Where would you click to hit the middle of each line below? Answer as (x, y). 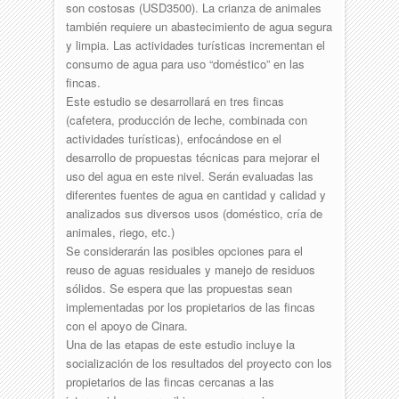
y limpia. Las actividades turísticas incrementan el (195, 45)
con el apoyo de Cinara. (126, 325)
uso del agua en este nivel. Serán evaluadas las (189, 175)
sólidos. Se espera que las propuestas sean (179, 288)
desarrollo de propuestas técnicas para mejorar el (192, 157)
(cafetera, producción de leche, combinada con (186, 119)
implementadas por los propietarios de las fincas (190, 306)
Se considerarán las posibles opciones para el (184, 250)
